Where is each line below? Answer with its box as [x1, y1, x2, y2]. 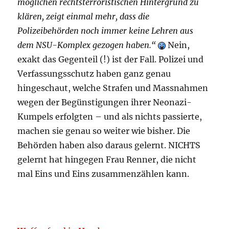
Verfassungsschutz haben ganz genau [17, 68, 171, 79]
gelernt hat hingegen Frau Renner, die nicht [17, 154, 197, 165]
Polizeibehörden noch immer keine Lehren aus [17, 26, 194, 36]
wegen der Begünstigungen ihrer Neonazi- [17, 97, 192, 108]
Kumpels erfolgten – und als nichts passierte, [17, 111, 202, 122]
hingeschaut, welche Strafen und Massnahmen [17, 83, 209, 94]
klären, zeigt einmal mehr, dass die [17, 11, 150, 22]
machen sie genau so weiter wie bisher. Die [17, 126, 191, 136]
